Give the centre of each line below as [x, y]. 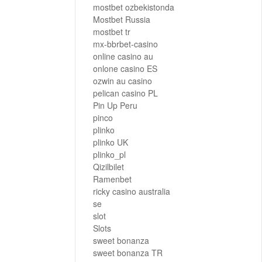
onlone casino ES [125, 69]
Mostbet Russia [122, 20]
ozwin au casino [123, 81]
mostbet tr [112, 32]
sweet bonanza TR [128, 253]
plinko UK [111, 142]
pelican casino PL [125, 93]
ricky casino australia [132, 192]
